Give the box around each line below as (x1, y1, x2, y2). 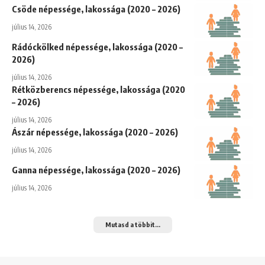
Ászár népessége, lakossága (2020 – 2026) (12, 126, 178, 137)
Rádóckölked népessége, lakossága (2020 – (12, 41, 183, 52)
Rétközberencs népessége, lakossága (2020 (12, 83, 185, 95)
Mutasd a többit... (105, 220, 160, 228)
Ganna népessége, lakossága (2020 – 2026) (12, 164, 180, 175)
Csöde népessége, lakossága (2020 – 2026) (12, 3, 180, 14)
